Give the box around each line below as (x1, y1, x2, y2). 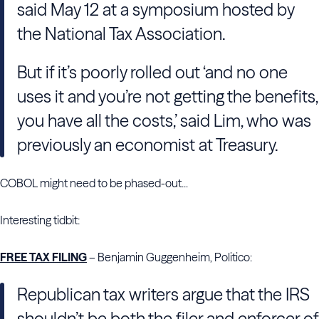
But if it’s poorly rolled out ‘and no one (17, 62, 288, 83)
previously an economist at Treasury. (17, 135, 278, 155)
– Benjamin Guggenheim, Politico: (87, 250, 252, 264)
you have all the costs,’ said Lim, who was (17, 110, 311, 131)
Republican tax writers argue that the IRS (17, 284, 310, 305)
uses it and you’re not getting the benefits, (17, 86, 318, 107)
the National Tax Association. (17, 23, 226, 44)
